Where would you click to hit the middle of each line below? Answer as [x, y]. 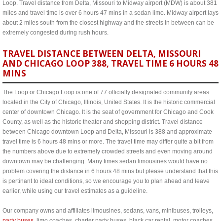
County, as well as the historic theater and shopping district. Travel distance [103, 122]
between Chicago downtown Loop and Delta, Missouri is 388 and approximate [107, 132]
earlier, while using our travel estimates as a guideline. [75, 191]
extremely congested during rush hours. [55, 33]
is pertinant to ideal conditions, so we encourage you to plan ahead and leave [106, 181]
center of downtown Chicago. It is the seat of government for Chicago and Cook [108, 112]
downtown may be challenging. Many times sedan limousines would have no [105, 161]
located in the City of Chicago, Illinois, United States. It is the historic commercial [109, 102]
